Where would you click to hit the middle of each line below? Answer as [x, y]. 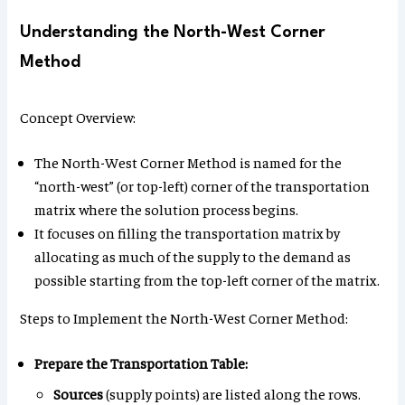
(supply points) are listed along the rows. [232, 394]
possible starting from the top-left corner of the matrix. [207, 280]
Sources [79, 394]
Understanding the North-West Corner [173, 33]
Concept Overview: [78, 117]
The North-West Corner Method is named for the [188, 162]
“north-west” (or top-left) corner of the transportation [202, 186]
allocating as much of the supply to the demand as [193, 256]
